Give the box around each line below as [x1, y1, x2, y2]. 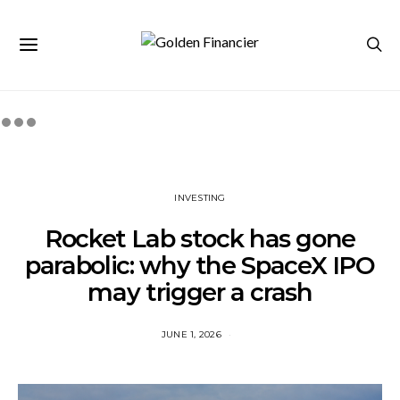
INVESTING [174, 192, 226, 204]
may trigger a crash [87, 278, 312, 307]
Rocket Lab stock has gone [44, 224, 355, 254]
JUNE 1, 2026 [161, 329, 221, 340]
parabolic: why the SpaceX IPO [25, 251, 375, 280]
